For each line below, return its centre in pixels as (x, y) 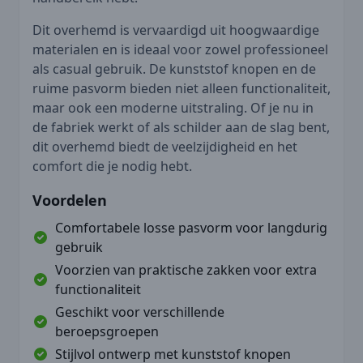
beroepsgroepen (107, 331)
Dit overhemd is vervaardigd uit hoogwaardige (176, 30)
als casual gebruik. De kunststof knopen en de (174, 68)
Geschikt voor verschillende (140, 312)
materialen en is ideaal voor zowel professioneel (180, 49)
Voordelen (70, 200)
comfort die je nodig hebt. (112, 166)
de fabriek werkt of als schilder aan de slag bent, (181, 127)
